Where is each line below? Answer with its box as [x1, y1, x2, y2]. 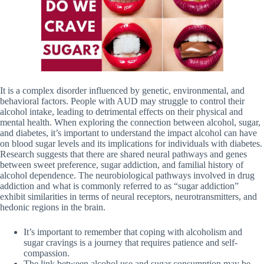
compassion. [24, 247, 70, 258]
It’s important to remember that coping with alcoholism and [24, 226, 242, 237]
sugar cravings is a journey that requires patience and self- [24, 237, 237, 247]
